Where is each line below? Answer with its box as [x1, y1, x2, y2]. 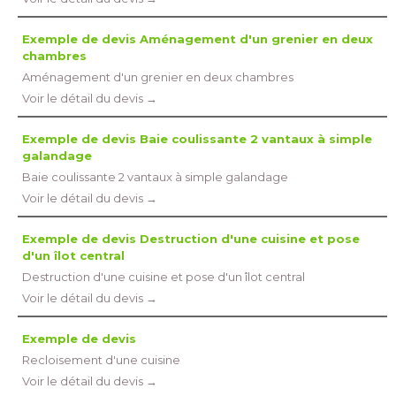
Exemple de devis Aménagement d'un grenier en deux [22, 32, 373, 46]
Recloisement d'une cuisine [22, 353, 180, 367]
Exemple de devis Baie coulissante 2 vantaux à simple [22, 132, 372, 146]
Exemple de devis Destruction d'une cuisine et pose [22, 232, 360, 246]
